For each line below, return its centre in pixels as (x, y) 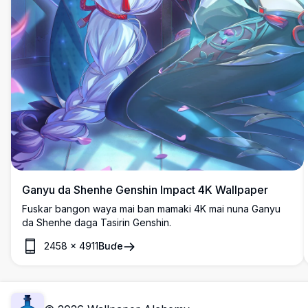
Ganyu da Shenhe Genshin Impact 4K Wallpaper (145, 189)
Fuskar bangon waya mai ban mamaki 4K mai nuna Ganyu (151, 208)
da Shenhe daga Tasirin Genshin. (97, 222)
